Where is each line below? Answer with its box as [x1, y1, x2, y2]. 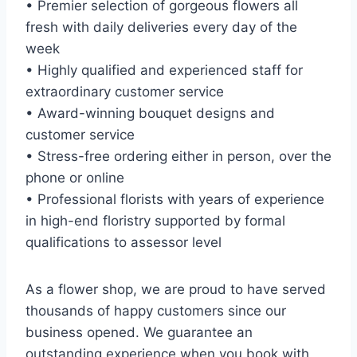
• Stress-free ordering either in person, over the [25, 148, 331, 165]
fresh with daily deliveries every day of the [25, 19, 297, 36]
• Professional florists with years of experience [25, 191, 324, 208]
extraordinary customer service [25, 84, 224, 100]
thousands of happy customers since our [25, 303, 286, 320]
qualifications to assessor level [25, 234, 222, 251]
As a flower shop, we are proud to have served [25, 281, 326, 298]
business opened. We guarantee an [25, 324, 253, 341]
